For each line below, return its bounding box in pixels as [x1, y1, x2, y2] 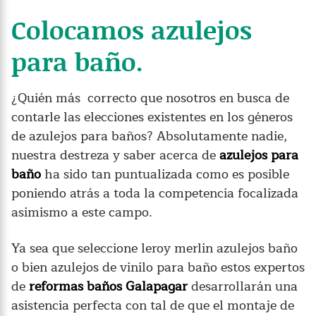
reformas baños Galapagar [29, 275, 188, 297]
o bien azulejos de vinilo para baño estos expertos [11, 256, 305, 278]
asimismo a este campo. [11, 201, 152, 223]
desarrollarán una [188, 275, 298, 297]
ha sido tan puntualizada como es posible [41, 163, 289, 185]
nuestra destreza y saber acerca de [11, 144, 219, 166]
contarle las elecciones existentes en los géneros [11, 106, 293, 128]
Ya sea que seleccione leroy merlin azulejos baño [11, 237, 298, 259]
